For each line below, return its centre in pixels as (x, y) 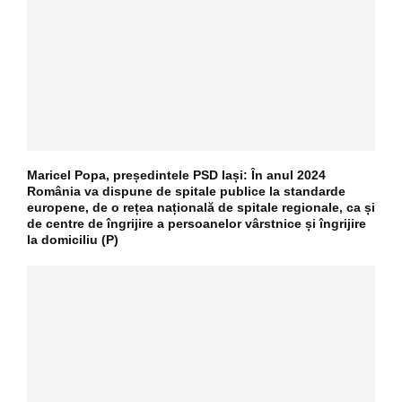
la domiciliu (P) (73, 239)
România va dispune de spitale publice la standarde (186, 191)
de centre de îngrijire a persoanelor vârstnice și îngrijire (197, 223)
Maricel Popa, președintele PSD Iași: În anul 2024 (176, 175)
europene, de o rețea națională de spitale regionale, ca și (201, 207)
